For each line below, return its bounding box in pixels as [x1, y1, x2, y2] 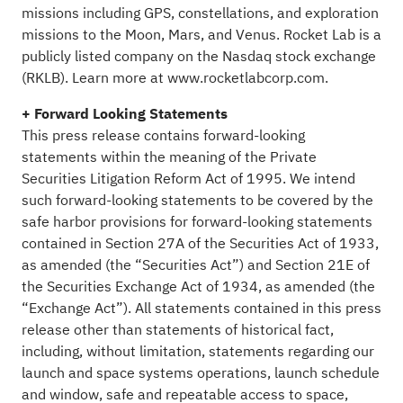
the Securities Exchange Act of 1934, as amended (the [21, 275, 375, 298]
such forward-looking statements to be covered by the [21, 189, 373, 211]
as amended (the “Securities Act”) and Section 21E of [21, 254, 370, 276]
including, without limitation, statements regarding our [21, 340, 374, 363]
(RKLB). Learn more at [21, 67, 167, 89]
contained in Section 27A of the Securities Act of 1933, [21, 232, 379, 255]
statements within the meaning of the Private [21, 146, 317, 168]
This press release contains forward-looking [21, 124, 305, 147]
